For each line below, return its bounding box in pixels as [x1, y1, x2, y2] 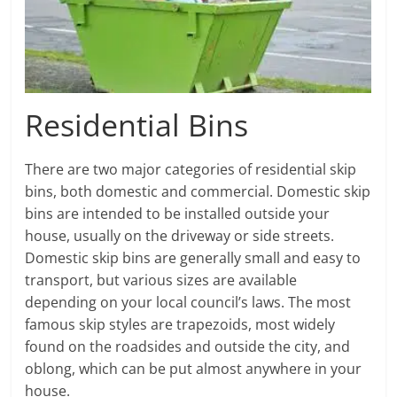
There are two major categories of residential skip [25, 160, 357, 179]
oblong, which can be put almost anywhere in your [25, 359, 362, 378]
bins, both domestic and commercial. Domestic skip [25, 182, 371, 201]
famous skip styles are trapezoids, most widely [25, 315, 336, 334]
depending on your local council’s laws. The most [25, 292, 352, 312]
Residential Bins [25, 105, 249, 145]
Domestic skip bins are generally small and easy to [25, 248, 362, 268]
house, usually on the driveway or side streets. [25, 226, 335, 245]
